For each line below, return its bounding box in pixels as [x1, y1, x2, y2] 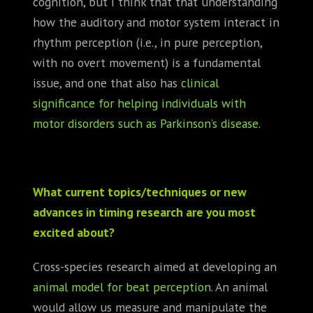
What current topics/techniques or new [33, 183, 247, 200]
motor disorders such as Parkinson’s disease [33, 115, 259, 131]
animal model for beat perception [33, 278, 211, 295]
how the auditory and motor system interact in [33, 13, 279, 30]
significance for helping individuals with [33, 94, 246, 111]
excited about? [33, 224, 115, 240]
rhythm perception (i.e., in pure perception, [33, 34, 262, 50]
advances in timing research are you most [33, 203, 256, 220]
